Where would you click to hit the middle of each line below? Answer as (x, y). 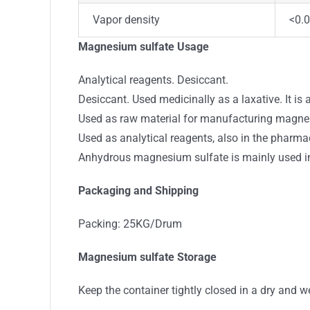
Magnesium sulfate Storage (147, 257)
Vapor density (126, 20)
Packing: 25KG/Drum (130, 224)
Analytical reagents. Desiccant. (153, 80)
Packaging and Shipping (138, 191)
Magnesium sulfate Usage (144, 47)
